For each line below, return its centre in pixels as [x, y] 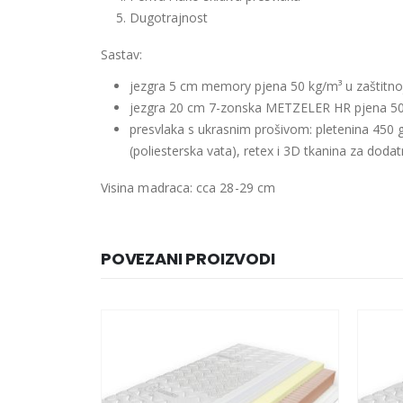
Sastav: [122, 55]
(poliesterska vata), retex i [206, 151]
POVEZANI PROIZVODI [188, 259]
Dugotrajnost [169, 18]
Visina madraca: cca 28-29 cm [188, 188]
